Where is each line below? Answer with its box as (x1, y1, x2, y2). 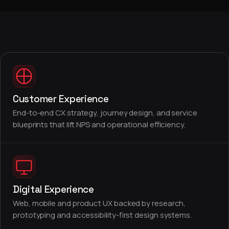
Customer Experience (13, 93, 109, 105)
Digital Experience (13, 183, 94, 196)
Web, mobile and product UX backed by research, (13, 198, 186, 209)
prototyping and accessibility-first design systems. (13, 210, 192, 220)
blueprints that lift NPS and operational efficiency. (13, 119, 186, 130)
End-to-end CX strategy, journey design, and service (13, 107, 197, 118)
